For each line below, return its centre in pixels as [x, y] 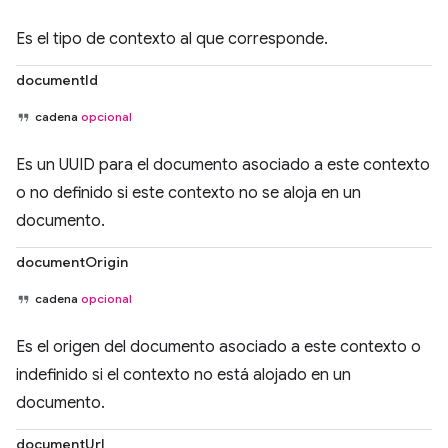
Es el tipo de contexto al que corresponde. [172, 39]
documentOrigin [72, 262]
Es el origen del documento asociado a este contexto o [218, 347]
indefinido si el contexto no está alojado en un [183, 375]
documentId [57, 80]
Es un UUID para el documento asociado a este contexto [223, 165]
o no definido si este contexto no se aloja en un [188, 193]
